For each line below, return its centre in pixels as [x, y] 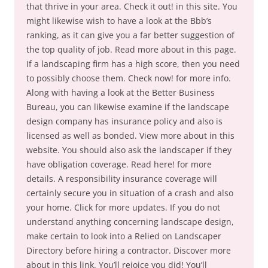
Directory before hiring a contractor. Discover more [129, 250]
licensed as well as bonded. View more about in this [130, 135]
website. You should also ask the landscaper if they [129, 150]
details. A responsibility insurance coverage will [122, 179]
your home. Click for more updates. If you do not [123, 207]
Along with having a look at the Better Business [121, 92]
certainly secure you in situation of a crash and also [130, 193]
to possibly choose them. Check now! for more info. [129, 78]
